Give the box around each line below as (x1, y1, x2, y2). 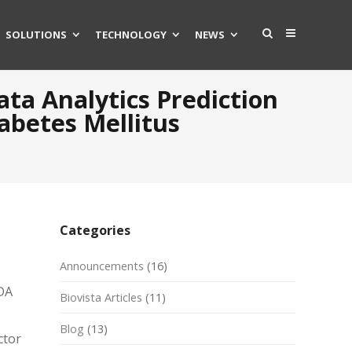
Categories (60, 222, 130, 239)
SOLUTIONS (5, 27, 67, 42)
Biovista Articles (60, 290, 142, 305)
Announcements (60, 258, 144, 273)
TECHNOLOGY (95, 27, 167, 42)
